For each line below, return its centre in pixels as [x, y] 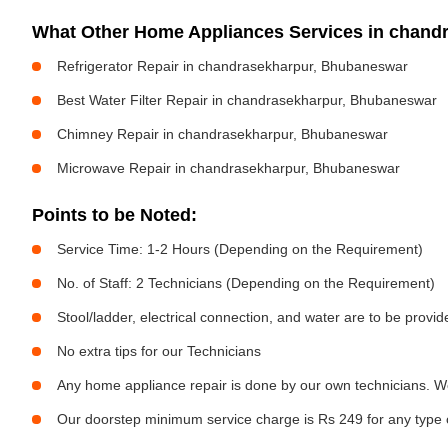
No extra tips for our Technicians [159, 351]
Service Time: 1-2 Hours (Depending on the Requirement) [240, 249]
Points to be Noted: [114, 215]
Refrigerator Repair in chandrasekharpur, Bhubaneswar [232, 66]
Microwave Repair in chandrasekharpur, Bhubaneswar [228, 168]
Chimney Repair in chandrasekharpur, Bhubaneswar [222, 134]
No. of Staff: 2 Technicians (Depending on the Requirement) [246, 283]
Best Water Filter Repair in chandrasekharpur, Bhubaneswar [247, 100]
